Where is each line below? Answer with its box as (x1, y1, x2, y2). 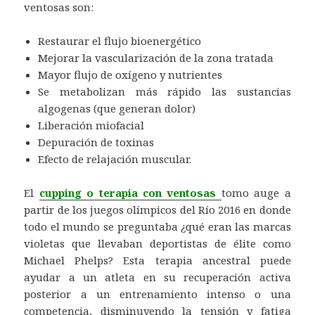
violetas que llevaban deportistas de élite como (24, 236, 291, 251)
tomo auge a (221, 186, 291, 200)
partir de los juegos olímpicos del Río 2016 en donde (24, 202, 291, 217)
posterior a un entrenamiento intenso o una (24, 287, 291, 302)
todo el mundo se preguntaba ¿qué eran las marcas (24, 219, 291, 234)
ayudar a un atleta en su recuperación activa (24, 270, 291, 285)
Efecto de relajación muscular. (38, 152, 192, 167)
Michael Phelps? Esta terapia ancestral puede (24, 253, 291, 268)
